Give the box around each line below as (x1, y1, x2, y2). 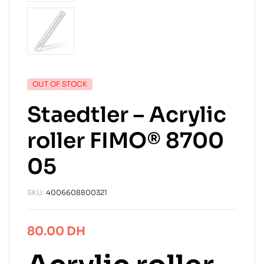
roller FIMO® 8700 (27, 127, 224, 154)
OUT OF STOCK (32, 80, 87, 88)
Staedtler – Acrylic (27, 101, 226, 128)
